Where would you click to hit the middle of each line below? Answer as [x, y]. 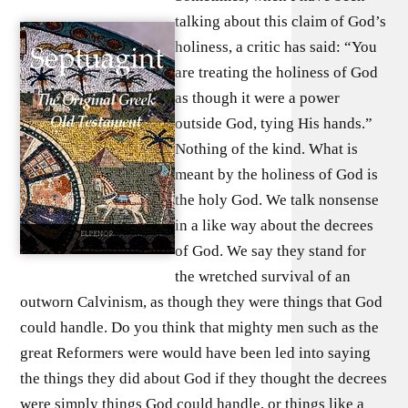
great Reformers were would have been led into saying [196, 352]
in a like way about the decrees [275, 225]
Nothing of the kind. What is [267, 148]
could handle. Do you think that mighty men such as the [200, 327]
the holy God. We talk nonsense [277, 199]
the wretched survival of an [263, 276]
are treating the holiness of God [277, 72]
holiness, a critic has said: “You [276, 46]
